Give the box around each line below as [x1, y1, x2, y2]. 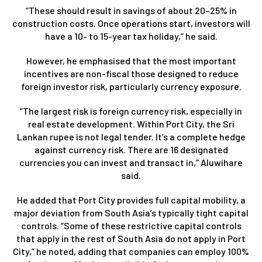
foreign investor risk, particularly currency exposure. [20, 80, 242, 92]
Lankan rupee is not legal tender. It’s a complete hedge [16, 130, 246, 142]
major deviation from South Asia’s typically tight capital [13, 206, 249, 218]
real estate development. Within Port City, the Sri [27, 118, 235, 129]
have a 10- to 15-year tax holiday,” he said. [44, 30, 218, 42]
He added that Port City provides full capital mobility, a [16, 194, 246, 205]
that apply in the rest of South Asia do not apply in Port [16, 232, 246, 244]
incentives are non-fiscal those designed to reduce [23, 67, 239, 79]
